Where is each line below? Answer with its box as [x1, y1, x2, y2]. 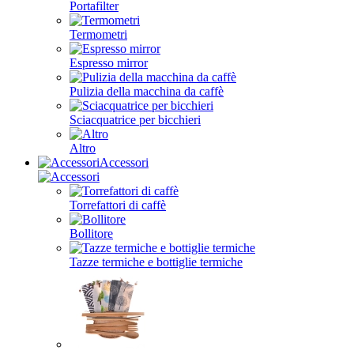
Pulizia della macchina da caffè [70, 85, 224, 98]
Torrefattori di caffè [70, 198, 166, 212]
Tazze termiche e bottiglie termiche [70, 255, 243, 269]
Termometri [70, 28, 127, 41]
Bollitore [70, 227, 113, 240]
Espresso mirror [70, 56, 148, 70]
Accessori [100, 156, 149, 169]
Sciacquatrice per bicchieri [70, 113, 201, 126]
